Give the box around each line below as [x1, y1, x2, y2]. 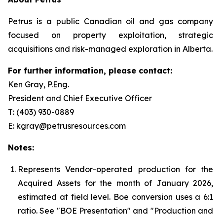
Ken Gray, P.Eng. [8, 79, 69, 89]
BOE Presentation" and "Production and [60, 206, 214, 216]
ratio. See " [18, 206, 60, 216]
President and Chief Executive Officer [8, 93, 152, 103]
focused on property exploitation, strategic [8, 30, 213, 40]
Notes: [8, 143, 34, 152]
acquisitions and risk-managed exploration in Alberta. [8, 44, 213, 54]
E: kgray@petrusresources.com [8, 121, 126, 131]
